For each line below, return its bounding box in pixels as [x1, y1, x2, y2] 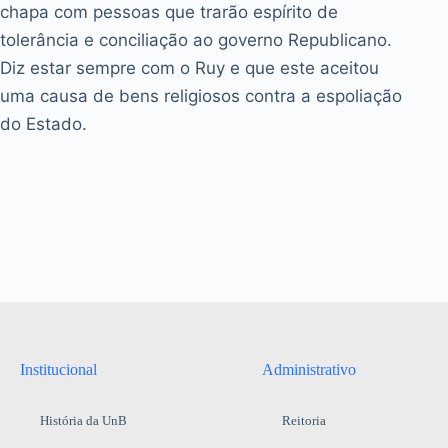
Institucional [20, 361, 97, 379]
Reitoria [281, 413, 326, 429]
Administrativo [261, 361, 356, 379]
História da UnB [40, 413, 127, 429]
